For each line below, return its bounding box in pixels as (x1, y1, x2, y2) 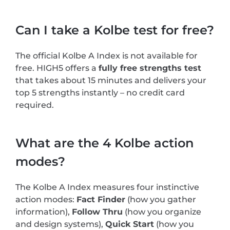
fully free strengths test (99, 63, 201, 73)
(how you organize (123, 206, 201, 217)
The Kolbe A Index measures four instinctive (15, 182, 199, 192)
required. (15, 100, 54, 110)
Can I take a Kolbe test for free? (15, 22, 214, 37)
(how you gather (125, 194, 196, 204)
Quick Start (105, 219, 154, 229)
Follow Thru (72, 206, 123, 217)
